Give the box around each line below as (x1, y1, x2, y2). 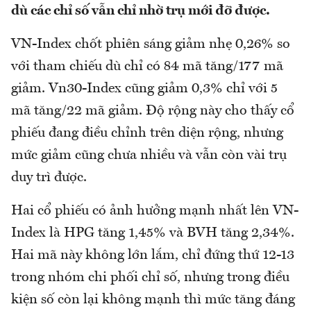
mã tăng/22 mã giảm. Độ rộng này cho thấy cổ (11, 104, 294, 119)
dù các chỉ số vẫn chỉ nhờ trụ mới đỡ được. (11, 4, 270, 19)
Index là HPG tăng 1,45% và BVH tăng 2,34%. (11, 226, 294, 241)
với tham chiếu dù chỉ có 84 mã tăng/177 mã (11, 60, 283, 74)
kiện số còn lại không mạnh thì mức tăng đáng (11, 293, 295, 308)
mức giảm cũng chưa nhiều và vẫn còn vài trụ (11, 149, 287, 163)
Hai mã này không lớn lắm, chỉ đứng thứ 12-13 (11, 249, 294, 263)
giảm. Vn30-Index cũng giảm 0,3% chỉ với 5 (11, 82, 278, 96)
